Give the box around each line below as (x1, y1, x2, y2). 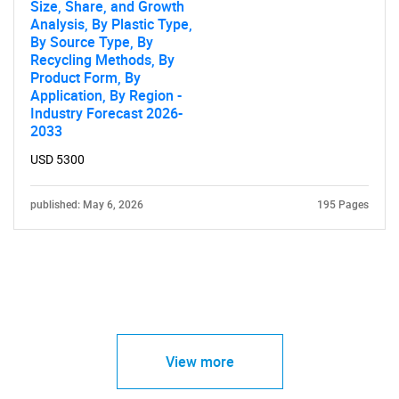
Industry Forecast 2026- (30, 103, 183, 123)
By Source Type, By (30, 32, 153, 52)
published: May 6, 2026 (30, 199, 143, 211)
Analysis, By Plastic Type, (30, 14, 192, 34)
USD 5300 (30, 152, 85, 167)
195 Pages (317, 199, 369, 211)
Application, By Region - (30, 85, 182, 105)
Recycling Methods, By (30, 50, 175, 69)
